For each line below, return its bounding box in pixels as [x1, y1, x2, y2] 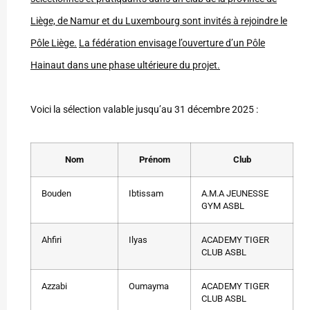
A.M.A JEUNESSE [201, 188, 268, 199]
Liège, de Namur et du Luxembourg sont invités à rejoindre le [30, 15, 287, 27]
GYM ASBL [201, 201, 244, 212]
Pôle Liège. [30, 37, 77, 49]
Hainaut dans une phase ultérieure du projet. [30, 60, 220, 71]
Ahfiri [42, 235, 62, 246]
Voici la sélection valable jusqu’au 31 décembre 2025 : [30, 104, 258, 116]
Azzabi [42, 281, 67, 292]
